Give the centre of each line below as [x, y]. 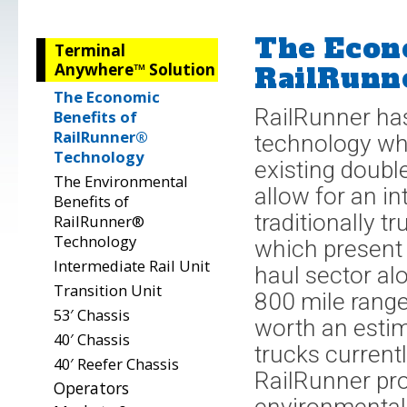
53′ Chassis [92, 314]
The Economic [107, 96]
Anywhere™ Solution [135, 69]
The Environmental [121, 181]
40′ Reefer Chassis [116, 363]
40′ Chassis [92, 339]
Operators [91, 388]
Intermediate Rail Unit [132, 265]
